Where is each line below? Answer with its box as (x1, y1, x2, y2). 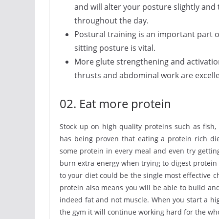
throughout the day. (74, 15, 149, 26)
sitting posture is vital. (74, 43, 155, 53)
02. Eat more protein (60, 95, 171, 111)
